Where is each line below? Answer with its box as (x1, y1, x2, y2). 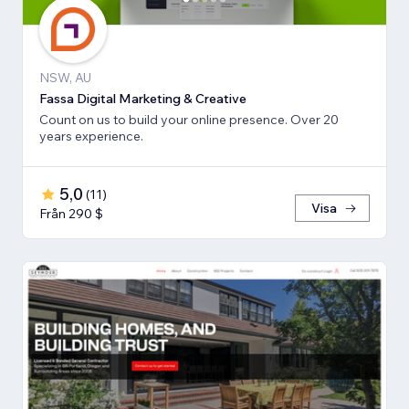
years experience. (39, 128, 143, 145)
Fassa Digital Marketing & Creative (39, 90, 246, 108)
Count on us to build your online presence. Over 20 (39, 111, 339, 129)
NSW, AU (39, 69, 91, 87)
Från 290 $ (39, 205, 103, 223)
